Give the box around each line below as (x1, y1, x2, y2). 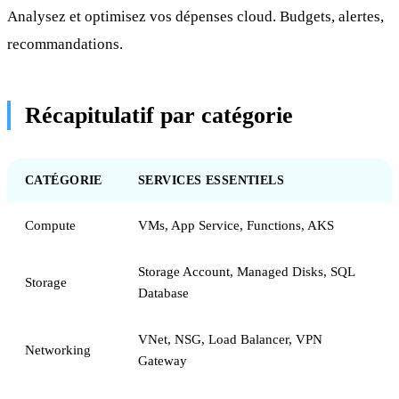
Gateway (138, 352, 187, 368)
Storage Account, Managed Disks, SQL (138, 263, 354, 279)
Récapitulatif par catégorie (25, 102, 293, 128)
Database (138, 284, 189, 300)
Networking (25, 341, 91, 357)
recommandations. (7, 35, 123, 53)
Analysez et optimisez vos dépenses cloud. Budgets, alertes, (7, 7, 384, 25)
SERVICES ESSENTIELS (138, 172, 285, 187)
